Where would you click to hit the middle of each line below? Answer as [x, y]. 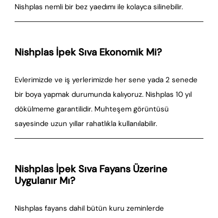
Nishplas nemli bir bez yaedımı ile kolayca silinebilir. [99, 7]
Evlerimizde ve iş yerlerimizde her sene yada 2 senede [106, 80]
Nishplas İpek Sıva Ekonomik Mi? [88, 52]
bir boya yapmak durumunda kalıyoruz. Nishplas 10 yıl [103, 94]
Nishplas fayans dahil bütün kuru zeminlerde [89, 208]
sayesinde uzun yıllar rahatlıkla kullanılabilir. [86, 124]
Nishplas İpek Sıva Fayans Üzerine [91, 169]
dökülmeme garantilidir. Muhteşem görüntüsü [92, 109]
